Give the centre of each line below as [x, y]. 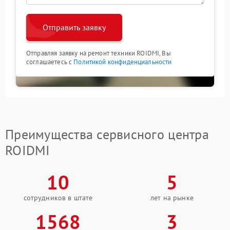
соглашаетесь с [50, 62]
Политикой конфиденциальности [123, 62]
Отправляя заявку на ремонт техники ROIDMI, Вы [99, 53]
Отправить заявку [74, 27]
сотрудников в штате [58, 198]
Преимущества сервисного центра [107, 134]
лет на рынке [172, 198]
